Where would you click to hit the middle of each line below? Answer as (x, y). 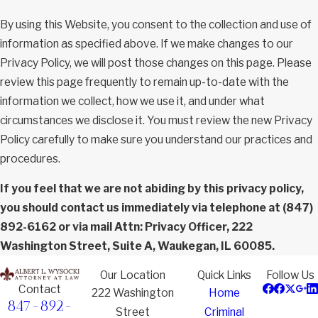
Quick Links (225, 275)
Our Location (133, 275)
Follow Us (291, 275)
